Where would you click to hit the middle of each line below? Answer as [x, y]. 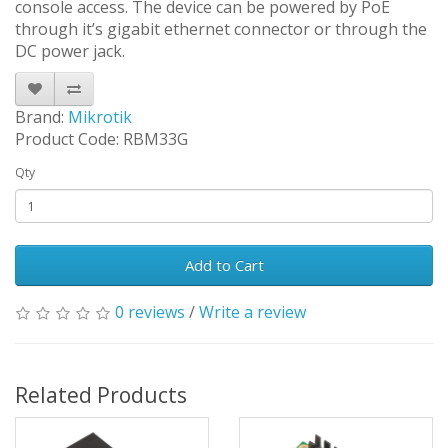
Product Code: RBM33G [101, 139]
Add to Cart [224, 265]
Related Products [101, 395]
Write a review [252, 312]
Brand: [41, 117]
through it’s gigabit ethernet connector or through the [221, 29]
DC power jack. [70, 51]
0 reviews [150, 312]
